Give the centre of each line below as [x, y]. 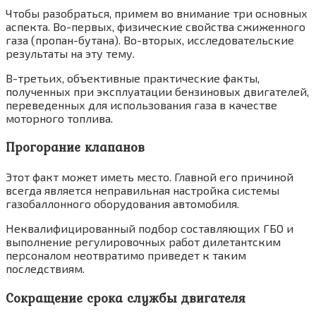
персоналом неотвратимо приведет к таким [126, 255]
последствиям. [45, 269]
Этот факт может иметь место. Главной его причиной [150, 177]
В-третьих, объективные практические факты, [133, 78]
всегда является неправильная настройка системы [142, 190]
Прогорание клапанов [75, 147]
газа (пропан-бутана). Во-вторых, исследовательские [150, 39]
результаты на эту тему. [70, 53]
